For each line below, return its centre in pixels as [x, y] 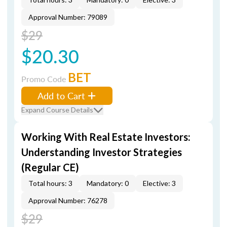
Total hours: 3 [50, 183]
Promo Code [45, 79]
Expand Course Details [57, 110]
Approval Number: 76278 [68, 200]
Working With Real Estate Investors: [106, 137]
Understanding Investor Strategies [102, 152]
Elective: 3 [159, 183]
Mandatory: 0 [108, 183]
